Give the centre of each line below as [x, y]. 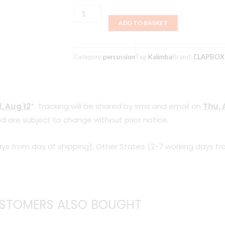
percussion [119, 57]
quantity [87, 92]
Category [88, 57]
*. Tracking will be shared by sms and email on [117, 106]
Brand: [183, 57]
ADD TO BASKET [143, 23]
